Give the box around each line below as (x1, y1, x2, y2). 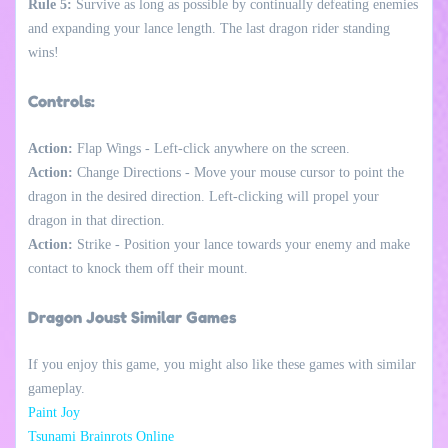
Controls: (28, 90, 95, 111)
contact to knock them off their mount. (28, 260, 248, 276)
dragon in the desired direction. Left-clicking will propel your (28, 188, 379, 204)
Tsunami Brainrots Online (28, 428, 174, 444)
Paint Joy (28, 404, 80, 420)
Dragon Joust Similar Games (28, 306, 236, 327)
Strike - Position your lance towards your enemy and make (73, 236, 410, 252)
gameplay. (28, 380, 85, 396)
